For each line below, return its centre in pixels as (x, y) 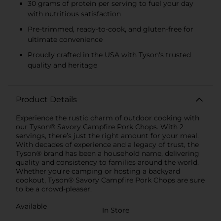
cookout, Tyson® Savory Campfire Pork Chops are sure (110, 180)
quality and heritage (62, 65)
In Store (116, 210)
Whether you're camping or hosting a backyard (98, 171)
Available (31, 206)
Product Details (46, 99)
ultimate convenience (65, 39)
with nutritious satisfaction (74, 14)
